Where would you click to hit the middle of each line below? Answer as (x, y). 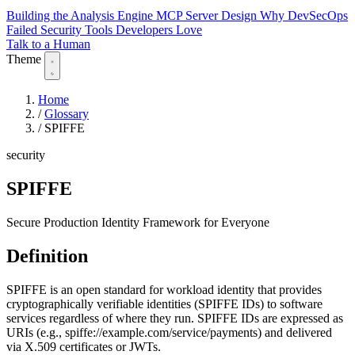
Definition (47, 256)
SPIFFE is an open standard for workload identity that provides (164, 289)
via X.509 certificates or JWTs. (84, 346)
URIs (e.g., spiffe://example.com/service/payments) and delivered (169, 332)
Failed (23, 30)
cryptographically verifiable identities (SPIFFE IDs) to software (164, 303)
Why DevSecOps (304, 16)
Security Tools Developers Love (121, 30)
